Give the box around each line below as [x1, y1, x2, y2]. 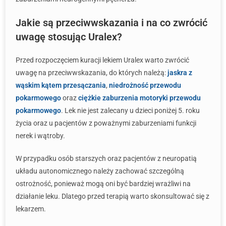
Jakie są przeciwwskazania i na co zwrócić [16, 17, 207, 29]
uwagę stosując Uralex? [16, 31, 122, 43]
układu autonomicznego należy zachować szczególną [16, 167, 184, 175]
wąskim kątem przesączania [16, 81, 106, 89]
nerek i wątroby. [16, 132, 65, 140]
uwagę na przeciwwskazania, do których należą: [16, 69, 167, 77]
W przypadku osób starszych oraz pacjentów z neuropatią [16, 154, 197, 162]
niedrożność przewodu [109, 81, 181, 89]
